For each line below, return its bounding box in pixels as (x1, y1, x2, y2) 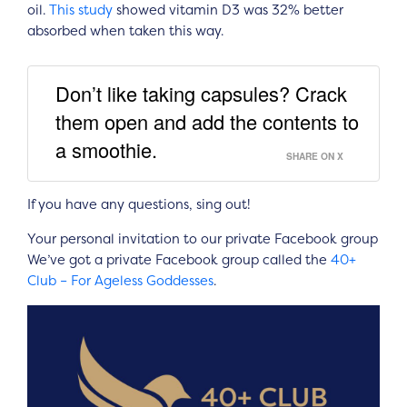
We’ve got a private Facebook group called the (27, 251, 331, 269)
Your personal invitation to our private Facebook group (27, 230, 378, 248)
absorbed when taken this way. (27, 22, 223, 40)
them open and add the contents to (55, 106, 359, 135)
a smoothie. (55, 134, 157, 164)
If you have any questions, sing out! (27, 195, 251, 214)
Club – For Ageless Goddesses (27, 272, 213, 290)
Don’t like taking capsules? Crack (55, 78, 347, 107)
